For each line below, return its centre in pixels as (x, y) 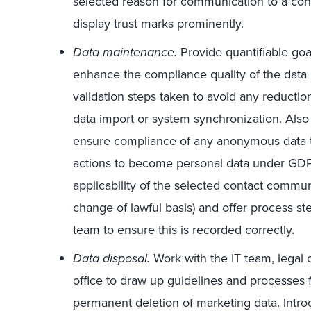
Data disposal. (111, 258)
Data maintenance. (125, 52)
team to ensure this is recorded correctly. (184, 229)
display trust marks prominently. (158, 23)
